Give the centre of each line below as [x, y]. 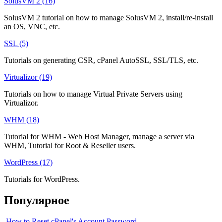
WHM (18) [22, 119]
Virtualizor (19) [28, 77]
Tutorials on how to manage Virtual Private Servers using [93, 94]
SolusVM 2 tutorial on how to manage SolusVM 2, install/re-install [109, 17]
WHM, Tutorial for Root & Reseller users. [70, 145]
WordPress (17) [28, 162]
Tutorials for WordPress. [42, 179]
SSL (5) [16, 43]
